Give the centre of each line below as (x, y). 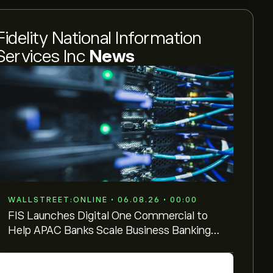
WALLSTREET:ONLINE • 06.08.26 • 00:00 (103, 200)
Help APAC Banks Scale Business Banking (109, 230)
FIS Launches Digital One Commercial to (108, 216)
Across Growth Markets (66, 245)
